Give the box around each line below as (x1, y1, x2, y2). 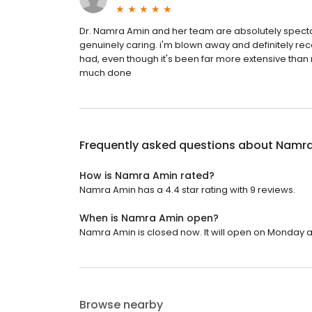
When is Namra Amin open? (79, 211, 219, 226)
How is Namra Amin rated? (79, 169, 214, 183)
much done (79, 66, 132, 80)
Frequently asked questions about (79, 137, 276, 154)
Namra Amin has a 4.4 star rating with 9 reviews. (79, 183, 295, 197)
